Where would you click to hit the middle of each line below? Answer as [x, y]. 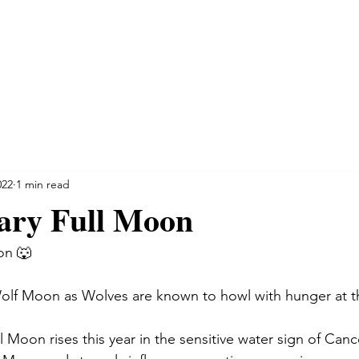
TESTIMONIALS [286, 44]
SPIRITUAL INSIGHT [162, 44]
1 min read [43, 184]
